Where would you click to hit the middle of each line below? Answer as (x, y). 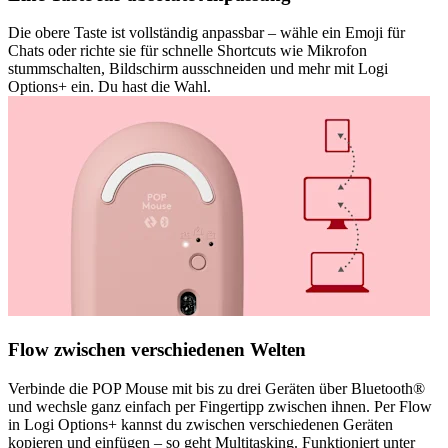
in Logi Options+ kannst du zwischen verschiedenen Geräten (200, 424)
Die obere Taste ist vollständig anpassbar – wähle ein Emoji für (206, 33)
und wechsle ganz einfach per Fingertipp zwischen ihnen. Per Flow (220, 406)
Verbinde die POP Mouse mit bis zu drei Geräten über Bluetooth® (216, 388)
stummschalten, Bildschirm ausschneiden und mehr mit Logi (198, 69)
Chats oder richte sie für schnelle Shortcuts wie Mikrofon (187, 51)
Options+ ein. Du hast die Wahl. (109, 87)
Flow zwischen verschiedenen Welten (157, 350)
